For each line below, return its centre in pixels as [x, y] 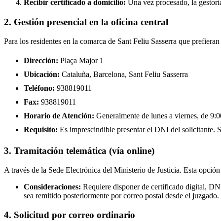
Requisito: [41, 129]
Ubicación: [42, 74]
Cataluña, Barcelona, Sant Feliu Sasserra [124, 74]
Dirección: [41, 60]
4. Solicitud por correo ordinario [70, 215]
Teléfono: [39, 88]
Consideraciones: [52, 186]
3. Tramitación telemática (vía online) [79, 151]
